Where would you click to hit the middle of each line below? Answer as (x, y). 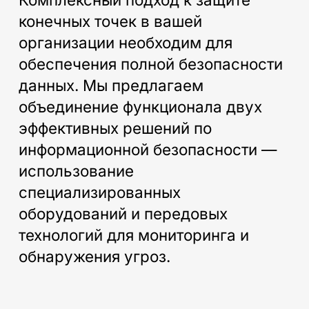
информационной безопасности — (147, 149)
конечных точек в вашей (110, 21)
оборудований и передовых (123, 213)
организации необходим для (125, 42)
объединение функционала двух (140, 106)
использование (76, 170)
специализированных (99, 192)
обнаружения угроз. (94, 256)
